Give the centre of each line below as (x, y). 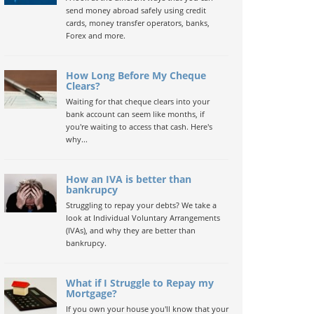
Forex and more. (95, 35)
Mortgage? (91, 293)
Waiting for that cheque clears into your (137, 101)
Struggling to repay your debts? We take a (141, 205)
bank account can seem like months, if (135, 114)
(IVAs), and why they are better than (130, 230)
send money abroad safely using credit (136, 10)
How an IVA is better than (128, 179)
